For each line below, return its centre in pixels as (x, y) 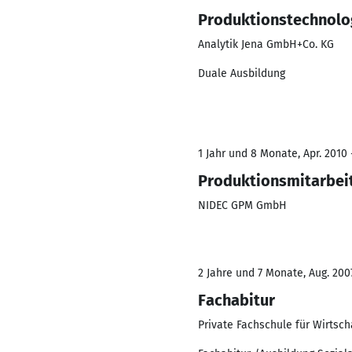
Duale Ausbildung (242, 73)
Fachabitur (236, 300)
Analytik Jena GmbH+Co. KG (266, 44)
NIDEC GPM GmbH (242, 205)
